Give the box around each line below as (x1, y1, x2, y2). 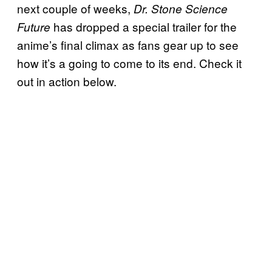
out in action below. (17, 72, 117, 89)
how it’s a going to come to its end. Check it (17, 54, 242, 71)
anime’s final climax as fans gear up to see (17, 36, 239, 53)
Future (17, 18, 53, 35)
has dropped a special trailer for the (53, 18, 237, 35)
